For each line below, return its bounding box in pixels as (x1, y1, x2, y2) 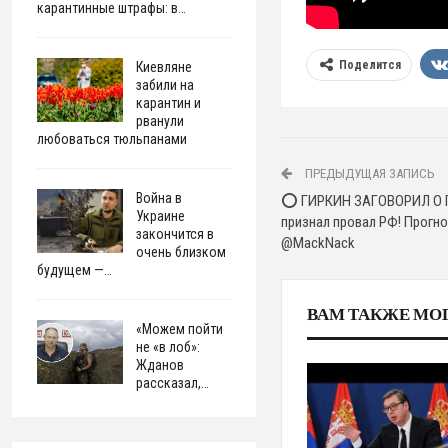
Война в (136, 190, 183, 206)
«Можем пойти (136, 321, 224, 337)
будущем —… (37, 262, 113, 278)
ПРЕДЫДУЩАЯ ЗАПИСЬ (302, 166, 436, 182)
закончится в (136, 226, 215, 242)
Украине (136, 208, 186, 224)
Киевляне (136, 59, 193, 75)
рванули (136, 113, 185, 129)
